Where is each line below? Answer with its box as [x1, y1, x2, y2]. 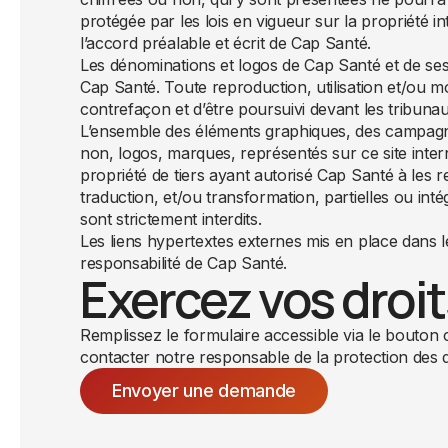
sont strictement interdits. [80, 209, 262, 229]
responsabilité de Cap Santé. [80, 253, 288, 273]
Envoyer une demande [112, 380, 296, 401]
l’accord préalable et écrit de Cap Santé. [80, 33, 371, 53]
